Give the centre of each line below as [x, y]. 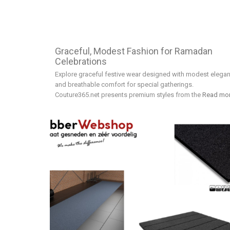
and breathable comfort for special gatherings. [124, 84]
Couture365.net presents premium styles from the [129, 94]
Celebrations [81, 61]
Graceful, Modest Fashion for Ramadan [134, 51]
